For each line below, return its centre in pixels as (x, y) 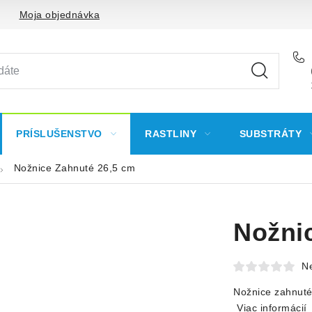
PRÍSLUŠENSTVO (59, 134)
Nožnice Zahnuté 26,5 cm (74, 167)
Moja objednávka (59, 14)
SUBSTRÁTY (270, 134)
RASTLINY (171, 134)
